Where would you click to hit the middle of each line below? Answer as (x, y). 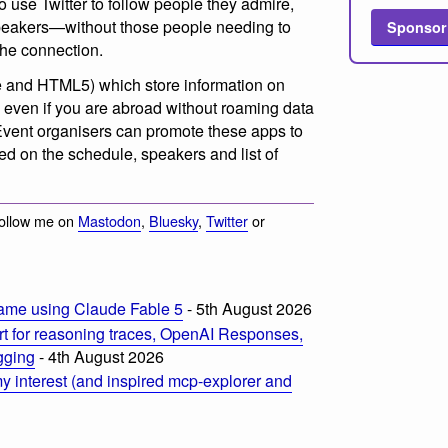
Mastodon (109, 220)
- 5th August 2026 (247, 308)
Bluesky (173, 220)
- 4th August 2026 (99, 356)
